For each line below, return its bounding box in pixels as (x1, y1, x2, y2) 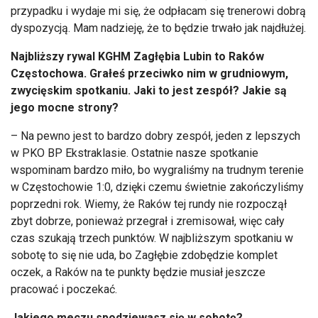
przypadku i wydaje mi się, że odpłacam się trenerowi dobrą (11, 4, 306, 18)
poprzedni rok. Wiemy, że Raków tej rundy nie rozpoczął (11, 197, 287, 211)
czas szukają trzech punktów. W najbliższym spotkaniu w (11, 231, 293, 245)
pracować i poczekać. (11, 282, 117, 296)
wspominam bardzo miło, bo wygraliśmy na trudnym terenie (11, 163, 304, 177)
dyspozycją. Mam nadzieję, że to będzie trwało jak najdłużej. (11, 21, 306, 35)
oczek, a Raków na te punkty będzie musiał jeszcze (11, 265, 265, 279)
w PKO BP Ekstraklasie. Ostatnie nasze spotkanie (11, 146, 258, 160)
